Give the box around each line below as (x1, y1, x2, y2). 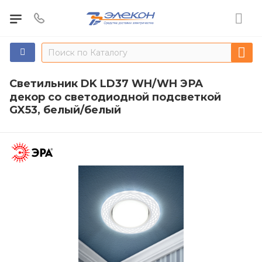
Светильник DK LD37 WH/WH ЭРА (9, 77, 203, 90)
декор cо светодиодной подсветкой (9, 90, 221, 104)
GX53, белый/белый (9, 103, 121, 116)
